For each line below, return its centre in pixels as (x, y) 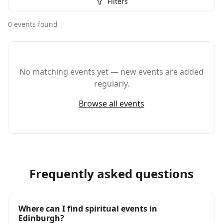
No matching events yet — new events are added (111, 72)
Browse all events (111, 104)
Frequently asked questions (111, 173)
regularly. (111, 84)
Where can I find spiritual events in (88, 209)
